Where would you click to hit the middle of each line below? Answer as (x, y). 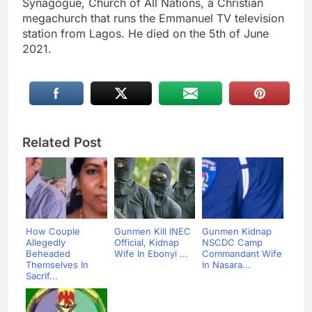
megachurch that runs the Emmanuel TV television (153, 18)
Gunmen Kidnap (237, 231)
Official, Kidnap (148, 242)
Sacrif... (42, 275)
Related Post (62, 142)
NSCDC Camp (232, 242)
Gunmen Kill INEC (152, 231)
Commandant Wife (242, 253)
